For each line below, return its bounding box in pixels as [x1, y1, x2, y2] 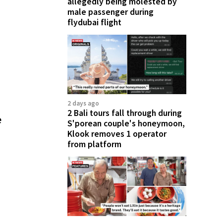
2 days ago [67, 99, 99, 108]
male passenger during [67, 6, 154, 17]
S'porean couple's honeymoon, [67, 117, 185, 129]
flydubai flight [67, 16, 121, 28]
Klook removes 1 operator [67, 128, 166, 139]
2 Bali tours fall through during [67, 107, 182, 118]
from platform [67, 138, 121, 150]
